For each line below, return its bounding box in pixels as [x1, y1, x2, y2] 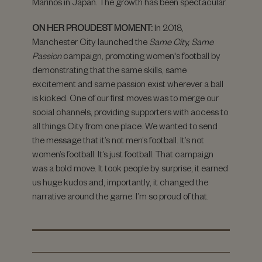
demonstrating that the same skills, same [32, 64, 187, 75]
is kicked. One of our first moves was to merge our [32, 92, 219, 104]
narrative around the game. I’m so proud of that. [32, 190, 209, 202]
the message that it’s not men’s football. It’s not [32, 134, 204, 146]
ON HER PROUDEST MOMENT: [32, 22, 153, 33]
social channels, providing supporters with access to [32, 106, 228, 118]
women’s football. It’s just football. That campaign [32, 148, 213, 160]
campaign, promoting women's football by [61, 50, 220, 61]
